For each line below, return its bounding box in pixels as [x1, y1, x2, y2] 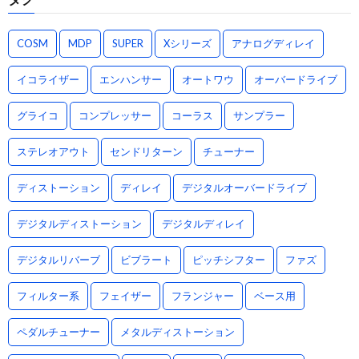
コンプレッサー [79, 108, 151, 122]
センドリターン [110, 144, 183, 158]
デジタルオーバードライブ [182, 180, 307, 194]
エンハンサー [99, 72, 162, 86]
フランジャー [171, 288, 234, 302]
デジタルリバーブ [17, 252, 100, 266]
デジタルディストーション [17, 216, 142, 230]
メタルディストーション [120, 325, 235, 338]
